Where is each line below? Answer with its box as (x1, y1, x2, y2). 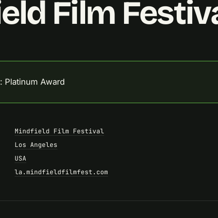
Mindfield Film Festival (15, 127, 104, 135)
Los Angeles (15, 140, 57, 149)
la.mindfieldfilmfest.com (15, 167, 108, 176)
